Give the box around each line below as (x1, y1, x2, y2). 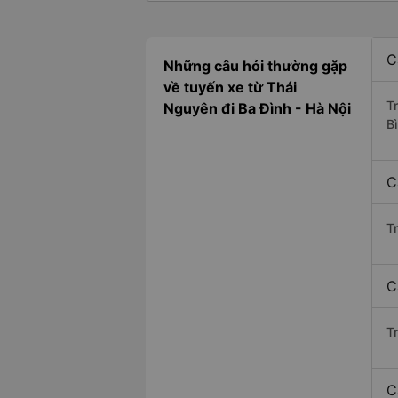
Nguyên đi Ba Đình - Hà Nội (163, 99, 351, 118)
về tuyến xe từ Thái (163, 78, 297, 97)
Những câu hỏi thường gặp (163, 57, 347, 76)
